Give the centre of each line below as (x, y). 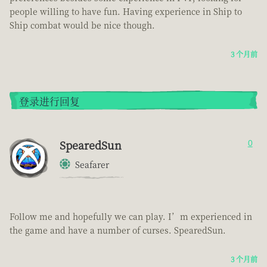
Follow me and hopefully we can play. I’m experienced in (131, 216)
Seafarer (92, 164)
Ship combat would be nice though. (82, 25)
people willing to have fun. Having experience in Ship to (126, 11)
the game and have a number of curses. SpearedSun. (118, 230)
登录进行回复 (49, 101)
